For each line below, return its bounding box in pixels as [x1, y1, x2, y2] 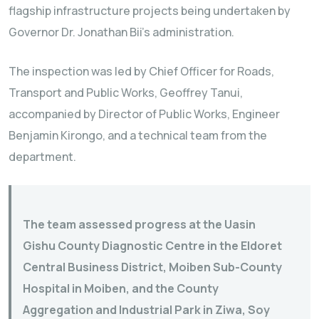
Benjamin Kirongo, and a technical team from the [9, 127, 267, 144]
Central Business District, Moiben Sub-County [23, 259, 282, 276]
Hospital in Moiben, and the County [23, 281, 219, 297]
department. [9, 149, 76, 165]
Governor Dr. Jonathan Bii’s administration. [9, 24, 234, 41]
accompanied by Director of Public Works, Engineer [9, 106, 280, 122]
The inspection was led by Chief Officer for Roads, [9, 63, 274, 80]
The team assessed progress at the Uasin [23, 216, 256, 233]
